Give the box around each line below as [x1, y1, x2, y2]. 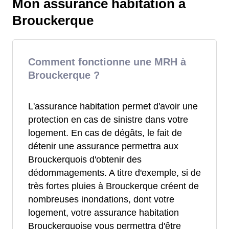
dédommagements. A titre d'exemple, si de [28, 168, 201, 178]
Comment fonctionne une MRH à [28, 56, 186, 67]
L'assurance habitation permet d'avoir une [28, 101, 198, 111]
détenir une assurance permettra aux [28, 141, 178, 151]
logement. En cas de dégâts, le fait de [28, 128, 182, 138]
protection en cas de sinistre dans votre [28, 114, 188, 125]
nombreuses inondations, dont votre [28, 194, 174, 204]
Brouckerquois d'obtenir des [28, 154, 142, 165]
